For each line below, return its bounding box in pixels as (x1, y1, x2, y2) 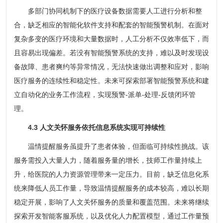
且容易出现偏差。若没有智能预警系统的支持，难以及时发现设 (13, 48, 209, 57)
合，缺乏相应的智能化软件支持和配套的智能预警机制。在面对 (13, 20, 209, 29)
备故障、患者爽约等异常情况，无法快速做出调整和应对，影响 (13, 62, 209, 71)
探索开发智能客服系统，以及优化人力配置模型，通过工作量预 (13, 212, 209, 220)
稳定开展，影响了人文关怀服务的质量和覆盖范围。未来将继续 (13, 198, 209, 206)
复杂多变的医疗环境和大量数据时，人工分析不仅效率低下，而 (13, 34, 209, 43)
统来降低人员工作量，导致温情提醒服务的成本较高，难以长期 (13, 184, 209, 192)
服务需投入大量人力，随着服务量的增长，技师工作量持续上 (13, 156, 202, 164)
